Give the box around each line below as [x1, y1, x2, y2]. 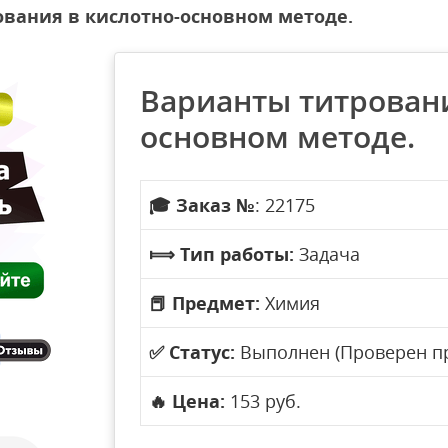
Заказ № [176, 193, 255, 217]
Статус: [169, 340, 235, 364]
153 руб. [225, 389, 301, 413]
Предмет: [172, 291, 260, 315]
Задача [294, 242, 360, 266]
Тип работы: [180, 242, 294, 266]
